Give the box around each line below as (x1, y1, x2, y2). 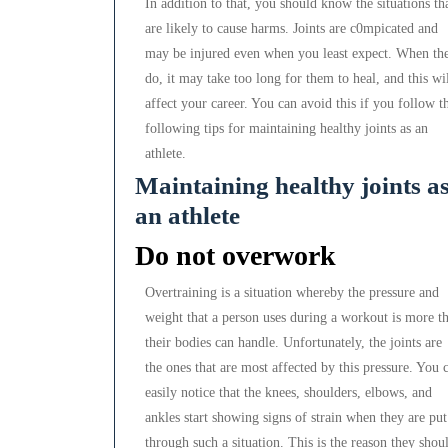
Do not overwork (135, 240, 336, 272)
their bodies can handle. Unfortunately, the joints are (145, 335, 442, 351)
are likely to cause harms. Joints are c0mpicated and (145, 21, 438, 37)
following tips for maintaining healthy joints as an (145, 121, 428, 137)
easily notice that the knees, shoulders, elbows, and (145, 385, 432, 401)
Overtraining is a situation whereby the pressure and (145, 285, 439, 301)
